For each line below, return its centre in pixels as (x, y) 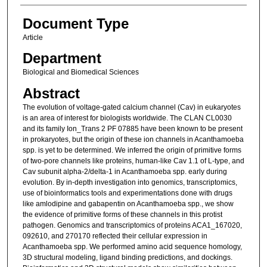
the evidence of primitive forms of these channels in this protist (122, 214)
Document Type (75, 24)
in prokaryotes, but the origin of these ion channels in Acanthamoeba (133, 139)
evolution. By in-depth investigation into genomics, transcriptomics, (130, 182)
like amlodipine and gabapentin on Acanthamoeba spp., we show (128, 204)
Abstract (51, 93)
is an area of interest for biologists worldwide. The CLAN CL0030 (127, 118)
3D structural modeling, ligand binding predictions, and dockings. (127, 257)
